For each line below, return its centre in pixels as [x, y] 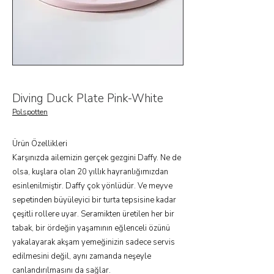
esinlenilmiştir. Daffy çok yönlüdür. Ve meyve [92, 186]
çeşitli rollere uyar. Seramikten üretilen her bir [93, 214]
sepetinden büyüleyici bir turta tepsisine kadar [94, 200]
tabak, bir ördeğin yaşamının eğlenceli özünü [91, 228]
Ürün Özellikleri [40, 144]
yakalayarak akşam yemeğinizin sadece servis [94, 242]
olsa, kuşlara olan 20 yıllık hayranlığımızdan [90, 172]
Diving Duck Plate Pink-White [88, 98]
